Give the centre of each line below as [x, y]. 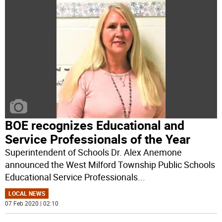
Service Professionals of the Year [98, 139]
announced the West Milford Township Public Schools [110, 164]
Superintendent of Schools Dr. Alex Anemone [94, 152]
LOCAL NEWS [27, 193]
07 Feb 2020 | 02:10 [32, 203]
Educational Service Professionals [72, 177]
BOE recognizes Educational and [95, 125]
